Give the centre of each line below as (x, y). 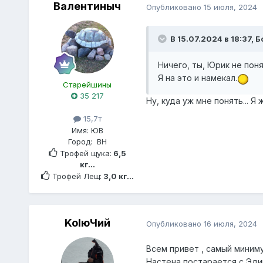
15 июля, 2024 (230, 7)
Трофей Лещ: (75, 176)
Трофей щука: (84, 153)
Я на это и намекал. (197, 78)
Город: (82, 141)
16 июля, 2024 (230, 223)
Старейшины (87, 85)
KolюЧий (87, 223)
